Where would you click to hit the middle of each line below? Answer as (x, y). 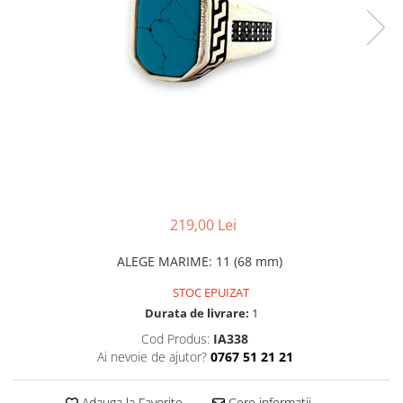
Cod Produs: (175, 338)
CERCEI (35, 16)
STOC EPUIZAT (210, 292)
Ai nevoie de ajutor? (152, 356)
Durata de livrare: (197, 313)
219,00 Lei (203, 224)
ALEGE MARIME (163, 261)
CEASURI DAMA (59, 44)
